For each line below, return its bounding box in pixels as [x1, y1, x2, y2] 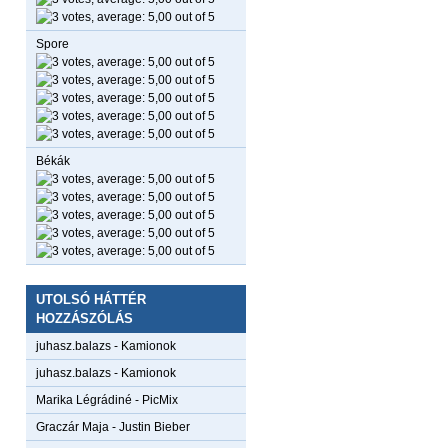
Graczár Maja [36, 420, 109, 434]
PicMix [142, 393, 178, 407]
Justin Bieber [119, 420, 190, 434]
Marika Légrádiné [36, 393, 132, 407]
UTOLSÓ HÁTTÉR [36, 292, 146, 307]
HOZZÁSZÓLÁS [36, 311, 133, 326]
